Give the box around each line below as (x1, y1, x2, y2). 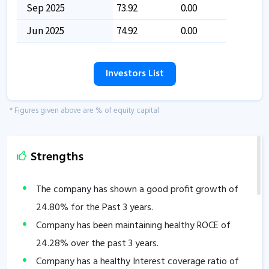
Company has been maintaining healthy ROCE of (36, 217, 231, 234)
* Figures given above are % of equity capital (10, 104, 159, 117)
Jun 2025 (26, 23, 64, 37)
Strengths (28, 147, 83, 167)
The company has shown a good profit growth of (36, 181, 238, 198)
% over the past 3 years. (60, 235, 159, 252)
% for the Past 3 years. (60, 199, 153, 216)
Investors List (105, 65, 164, 82)
